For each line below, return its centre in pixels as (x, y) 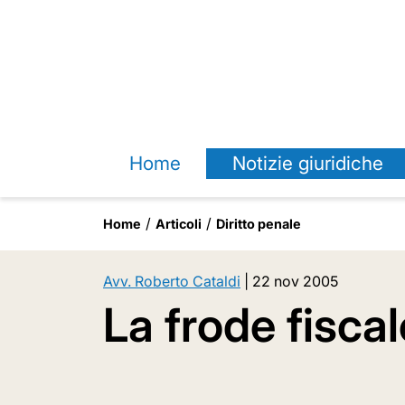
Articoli (179, 224)
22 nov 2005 (295, 281)
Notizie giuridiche (307, 163)
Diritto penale (259, 224)
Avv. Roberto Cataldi (172, 281)
